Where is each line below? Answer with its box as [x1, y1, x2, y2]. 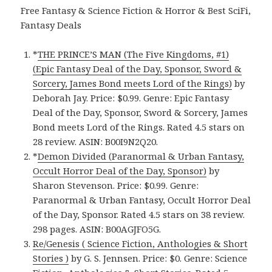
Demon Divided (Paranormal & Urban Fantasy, [38, 150, 245, 163]
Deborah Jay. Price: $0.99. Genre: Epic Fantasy [33, 92, 229, 104]
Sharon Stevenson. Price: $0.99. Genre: [33, 179, 199, 192]
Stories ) [33, 252, 69, 265]
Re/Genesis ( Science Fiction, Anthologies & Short [33, 237, 248, 250]
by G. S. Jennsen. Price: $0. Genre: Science [69, 252, 248, 265]
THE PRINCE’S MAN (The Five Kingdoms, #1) [38, 48, 229, 61]
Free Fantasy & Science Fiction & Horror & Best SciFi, [21, 4, 251, 17]
